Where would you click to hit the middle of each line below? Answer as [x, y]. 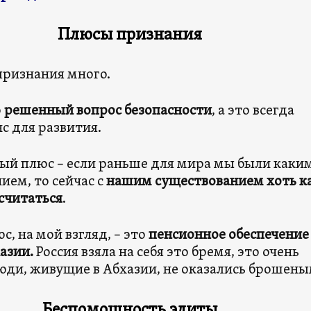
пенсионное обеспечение [228, 235]
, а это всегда [253, 111]
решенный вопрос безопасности [108, 111]
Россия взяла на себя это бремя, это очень [166, 253]
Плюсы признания [130, 35]
